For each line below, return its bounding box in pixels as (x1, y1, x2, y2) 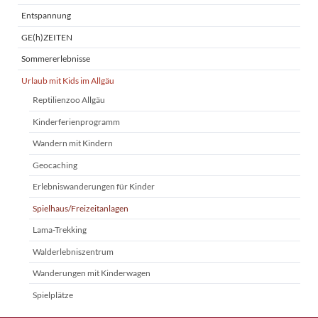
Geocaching (32, 159, 77, 170)
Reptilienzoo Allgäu (32, 94, 105, 106)
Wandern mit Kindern (32, 138, 113, 149)
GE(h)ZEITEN (21, 31, 73, 43)
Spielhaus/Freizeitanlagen (32, 202, 128, 214)
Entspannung (21, 10, 72, 21)
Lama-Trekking (32, 224, 87, 236)
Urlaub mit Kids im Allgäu (21, 75, 115, 86)
